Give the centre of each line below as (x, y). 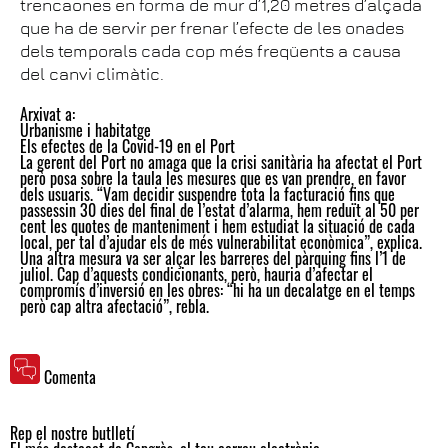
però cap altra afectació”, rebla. (114, 305)
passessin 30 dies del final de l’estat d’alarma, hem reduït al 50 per (219, 209)
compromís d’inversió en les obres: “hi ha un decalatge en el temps (217, 289)
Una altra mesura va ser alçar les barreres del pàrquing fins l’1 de (213, 257)
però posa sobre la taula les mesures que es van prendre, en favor (213, 177)
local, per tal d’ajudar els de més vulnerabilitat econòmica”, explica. (221, 241)
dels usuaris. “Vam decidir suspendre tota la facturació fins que (207, 193)
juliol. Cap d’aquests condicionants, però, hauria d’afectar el (196, 273)
